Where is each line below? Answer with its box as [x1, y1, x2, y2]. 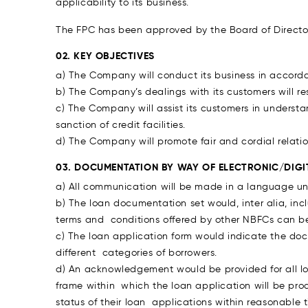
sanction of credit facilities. [56, 119, 186, 131]
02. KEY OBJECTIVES [56, 49, 155, 62]
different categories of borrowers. [56, 247, 218, 258]
